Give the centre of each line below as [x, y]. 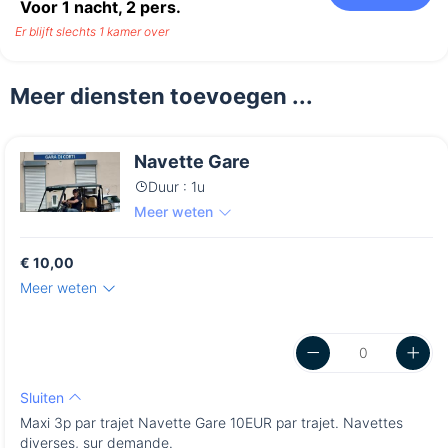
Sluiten [44, 398]
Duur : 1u [176, 187]
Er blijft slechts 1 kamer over [92, 32]
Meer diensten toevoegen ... [161, 96]
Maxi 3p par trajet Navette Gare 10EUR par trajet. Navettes [211, 423]
